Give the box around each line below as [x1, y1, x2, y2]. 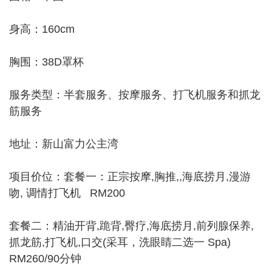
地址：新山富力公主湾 [9, 138, 118, 150]
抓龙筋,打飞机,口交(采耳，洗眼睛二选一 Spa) [9, 236, 231, 248]
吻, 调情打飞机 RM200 [9, 187, 125, 199]
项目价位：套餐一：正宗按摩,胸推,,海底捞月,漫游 [9, 171, 251, 183]
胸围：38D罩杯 [9, 56, 84, 68]
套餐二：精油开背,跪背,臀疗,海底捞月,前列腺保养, [9, 220, 254, 232]
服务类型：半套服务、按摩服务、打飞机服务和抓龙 [9, 89, 260, 101]
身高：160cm [9, 23, 75, 35]
